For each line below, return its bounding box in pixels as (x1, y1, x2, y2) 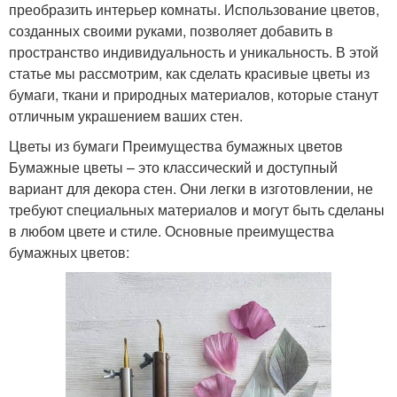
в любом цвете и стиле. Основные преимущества (9, 221, 334, 242)
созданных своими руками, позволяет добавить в (9, 20, 333, 42)
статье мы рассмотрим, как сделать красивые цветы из (9, 63, 370, 84)
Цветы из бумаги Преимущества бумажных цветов (9, 136, 343, 157)
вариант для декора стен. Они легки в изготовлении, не (9, 178, 373, 199)
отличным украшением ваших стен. (9, 105, 243, 127)
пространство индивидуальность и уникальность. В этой (9, 42, 378, 63)
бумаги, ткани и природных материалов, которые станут (9, 84, 378, 105)
